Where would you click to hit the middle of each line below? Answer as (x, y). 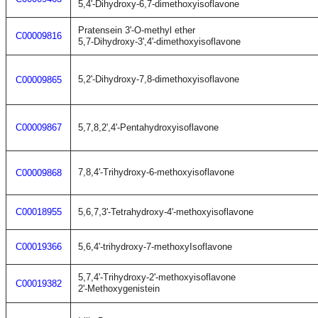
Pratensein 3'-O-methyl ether (137, 30)
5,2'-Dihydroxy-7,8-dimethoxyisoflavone (159, 79)
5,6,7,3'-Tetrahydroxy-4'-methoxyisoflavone (166, 212)
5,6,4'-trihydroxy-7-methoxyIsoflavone (155, 247)
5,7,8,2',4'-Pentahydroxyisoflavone (148, 127)
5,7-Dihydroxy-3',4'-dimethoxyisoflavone (159, 42)
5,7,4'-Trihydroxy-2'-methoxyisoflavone (157, 277)
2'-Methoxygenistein (119, 289)
